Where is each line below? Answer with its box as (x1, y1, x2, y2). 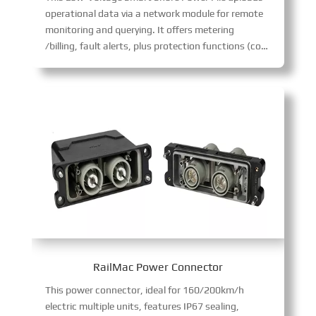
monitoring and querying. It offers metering (44, 23, 234, 35)
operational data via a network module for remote (44, 7, 263, 19)
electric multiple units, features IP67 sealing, (44, 300, 239, 312)
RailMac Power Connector (92, 260, 223, 274)
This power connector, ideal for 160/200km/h (44, 284, 244, 296)
